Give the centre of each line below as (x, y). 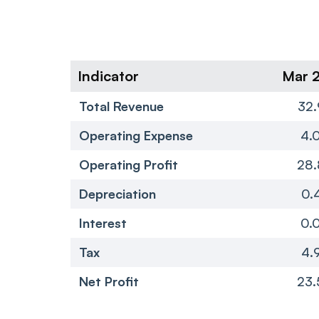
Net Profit (109, 281)
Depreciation (117, 193)
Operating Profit (129, 164)
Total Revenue (121, 106)
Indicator (108, 75)
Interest (103, 223)
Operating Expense (136, 135)
